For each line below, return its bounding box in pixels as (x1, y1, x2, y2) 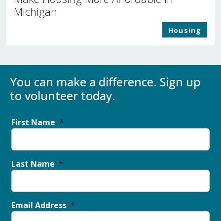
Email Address (11, 200, 69, 211)
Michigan (14, 4, 57, 19)
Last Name (11, 158, 57, 169)
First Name (11, 117, 57, 128)
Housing (168, 26, 201, 35)
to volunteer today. (10, 88, 115, 104)
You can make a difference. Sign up (10, 74, 201, 90)
